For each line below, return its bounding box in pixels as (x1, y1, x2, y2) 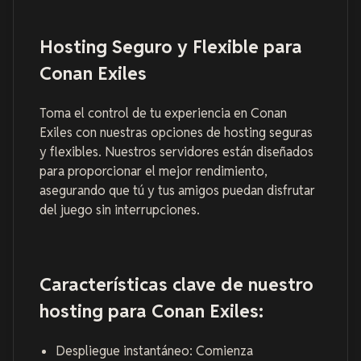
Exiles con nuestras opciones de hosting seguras (39, 124, 313, 142)
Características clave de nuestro (39, 272, 313, 296)
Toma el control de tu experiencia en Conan (39, 105, 287, 122)
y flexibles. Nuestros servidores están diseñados (39, 143, 313, 161)
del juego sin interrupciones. (39, 201, 200, 219)
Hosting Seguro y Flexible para (39, 34, 302, 58)
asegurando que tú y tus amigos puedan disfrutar (39, 182, 315, 200)
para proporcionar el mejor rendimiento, (39, 163, 268, 180)
